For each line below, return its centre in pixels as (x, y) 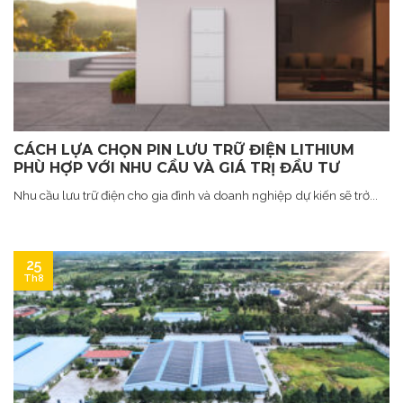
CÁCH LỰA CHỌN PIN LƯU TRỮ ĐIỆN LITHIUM (184, 150)
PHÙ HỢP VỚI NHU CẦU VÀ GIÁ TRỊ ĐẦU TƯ (177, 168)
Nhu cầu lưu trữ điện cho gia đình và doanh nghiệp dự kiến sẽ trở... (196, 196)
